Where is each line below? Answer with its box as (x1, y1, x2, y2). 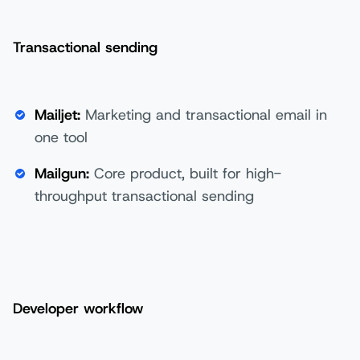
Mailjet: (35, 105, 80, 125)
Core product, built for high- (89, 163, 281, 183)
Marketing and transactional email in (80, 105, 327, 125)
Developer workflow (13, 298, 144, 318)
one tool (35, 128, 88, 148)
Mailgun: (35, 163, 89, 183)
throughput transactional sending (35, 186, 254, 206)
